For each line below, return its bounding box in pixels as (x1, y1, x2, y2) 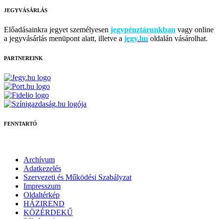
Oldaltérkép (23, 190, 60, 199)
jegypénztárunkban (110, 25, 175, 34)
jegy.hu (124, 34, 148, 43)
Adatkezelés (23, 164, 61, 173)
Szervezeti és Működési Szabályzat (23, 173, 131, 181)
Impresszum (23, 181, 61, 190)
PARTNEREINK (4, 55, 43, 61)
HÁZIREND (23, 199, 65, 208)
